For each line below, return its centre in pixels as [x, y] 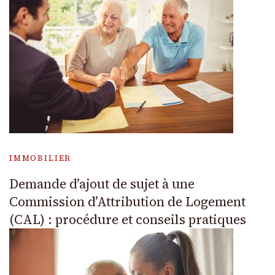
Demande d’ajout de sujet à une [102, 184]
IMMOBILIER [41, 158]
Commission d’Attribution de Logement [127, 202]
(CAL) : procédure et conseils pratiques [128, 220]
